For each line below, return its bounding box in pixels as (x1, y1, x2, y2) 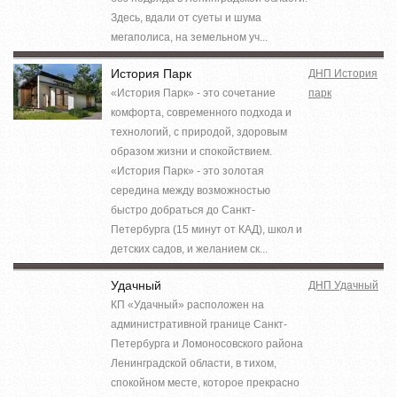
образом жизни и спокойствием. (111, 144, 272, 158)
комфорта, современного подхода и (111, 105, 292, 119)
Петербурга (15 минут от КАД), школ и (111, 222, 302, 236)
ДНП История (308, 66, 378, 80)
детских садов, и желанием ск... (111, 242, 268, 255)
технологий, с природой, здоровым (111, 125, 287, 138)
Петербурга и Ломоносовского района (111, 337, 303, 350)
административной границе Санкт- (111, 317, 287, 331)
